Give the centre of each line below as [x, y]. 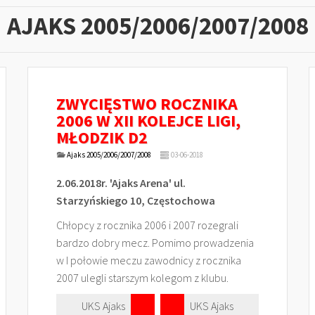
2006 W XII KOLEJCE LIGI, [148, 121]
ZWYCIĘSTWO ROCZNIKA [147, 104]
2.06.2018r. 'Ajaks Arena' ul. [121, 183]
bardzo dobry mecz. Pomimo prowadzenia [156, 243]
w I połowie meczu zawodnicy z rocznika [149, 260]
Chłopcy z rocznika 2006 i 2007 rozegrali [147, 225]
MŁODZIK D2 [102, 137]
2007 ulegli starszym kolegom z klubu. [143, 278]
